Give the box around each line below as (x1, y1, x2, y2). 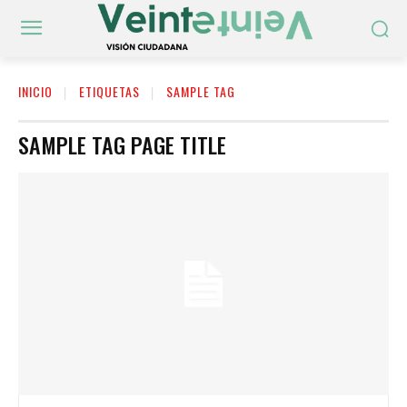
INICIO (18, 82, 53, 102)
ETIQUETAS (79, 82, 140, 102)
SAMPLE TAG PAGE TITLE (18, 128, 226, 162)
